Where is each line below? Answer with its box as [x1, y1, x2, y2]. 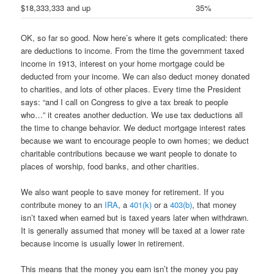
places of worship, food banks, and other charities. [21, 160, 200, 172]
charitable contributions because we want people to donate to [21, 147, 237, 160]
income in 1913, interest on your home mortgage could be [21, 57, 225, 70]
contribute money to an [21, 199, 105, 211]
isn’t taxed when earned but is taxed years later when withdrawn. [21, 212, 250, 224]
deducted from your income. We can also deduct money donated [21, 70, 250, 83]
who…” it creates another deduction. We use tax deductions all [21, 109, 243, 121]
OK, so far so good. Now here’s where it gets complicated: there [21, 32, 248, 44]
